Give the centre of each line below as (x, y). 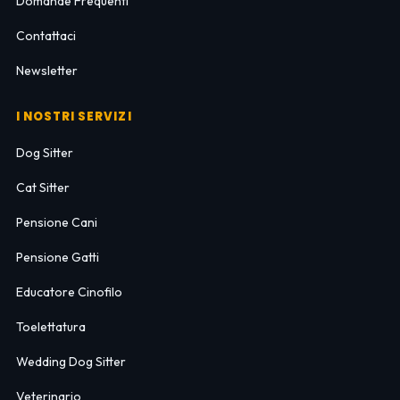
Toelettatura (50, 326)
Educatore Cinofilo (69, 292)
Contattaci (46, 35)
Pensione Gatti (57, 257)
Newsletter (46, 70)
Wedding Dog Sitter (71, 361)
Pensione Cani (56, 222)
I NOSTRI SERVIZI (74, 116)
